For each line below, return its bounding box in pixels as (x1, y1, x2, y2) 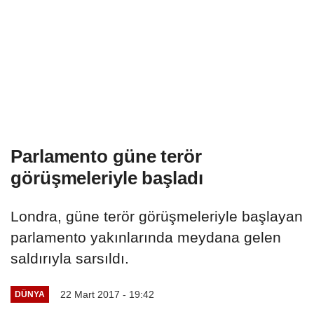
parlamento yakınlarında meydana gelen (11, 228, 281, 245)
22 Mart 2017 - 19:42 (60, 288, 154, 300)
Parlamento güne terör (11, 145, 202, 167)
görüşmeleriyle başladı (11, 167, 203, 189)
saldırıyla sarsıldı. (11, 250, 129, 266)
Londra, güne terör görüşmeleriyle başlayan (11, 207, 303, 224)
